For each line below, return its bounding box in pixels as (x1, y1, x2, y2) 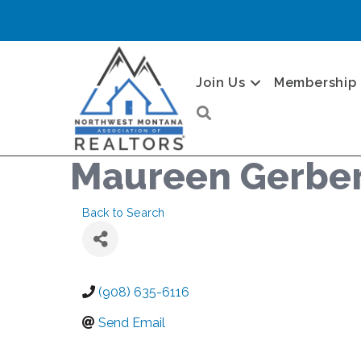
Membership (273, 74, 357, 90)
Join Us (196, 74, 246, 90)
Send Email (98, 315, 165, 330)
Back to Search (82, 205, 164, 219)
